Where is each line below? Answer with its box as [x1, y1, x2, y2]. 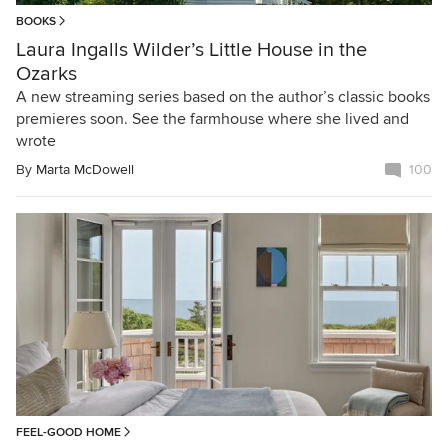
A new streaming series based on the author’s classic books [16, 87, 430, 108]
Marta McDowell [36, 161, 134, 179]
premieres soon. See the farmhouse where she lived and [16, 109, 409, 130]
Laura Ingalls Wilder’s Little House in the [16, 38, 367, 63]
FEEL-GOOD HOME [16, 424, 121, 440]
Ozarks [16, 62, 77, 87]
